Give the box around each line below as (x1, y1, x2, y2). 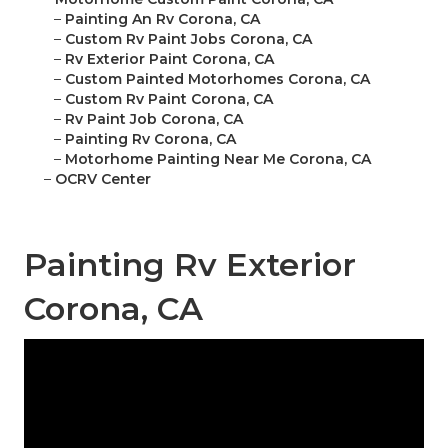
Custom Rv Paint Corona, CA (65, 90, 273, 109)
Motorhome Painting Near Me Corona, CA (65, 150, 371, 169)
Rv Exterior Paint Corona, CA (65, 50, 274, 69)
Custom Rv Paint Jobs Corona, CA (65, 30, 312, 49)
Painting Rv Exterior (24, 245, 356, 285)
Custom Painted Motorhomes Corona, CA (65, 70, 370, 89)
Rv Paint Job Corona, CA (65, 110, 243, 129)
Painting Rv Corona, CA (65, 130, 236, 149)
